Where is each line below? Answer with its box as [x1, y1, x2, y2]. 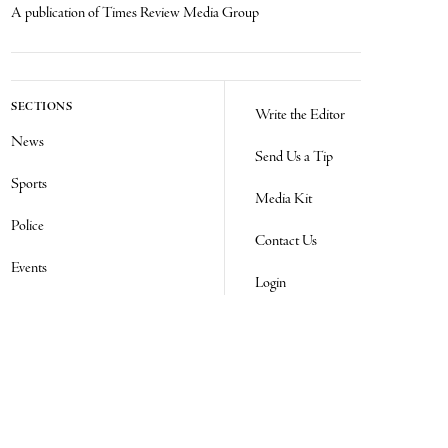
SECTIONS [11, 100, 73, 115]
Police [11, 216, 45, 237]
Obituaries [11, 342, 70, 363]
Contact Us [255, 231, 317, 252]
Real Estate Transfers [11, 384, 128, 405]
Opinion [11, 300, 58, 321]
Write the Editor [255, 105, 345, 126]
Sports [11, 174, 48, 195]
